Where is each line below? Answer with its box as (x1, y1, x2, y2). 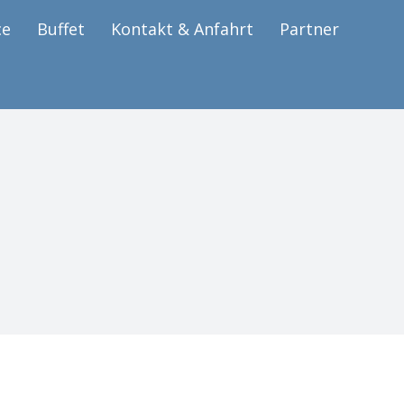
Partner (280, 17, 339, 40)
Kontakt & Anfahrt (111, 17, 253, 40)
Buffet (37, 17, 85, 40)
